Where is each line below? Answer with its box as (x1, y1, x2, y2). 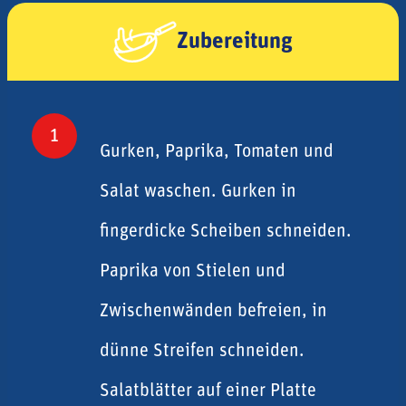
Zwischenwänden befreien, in (100, 302, 327, 321)
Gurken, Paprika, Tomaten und (100, 142, 333, 161)
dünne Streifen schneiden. (100, 342, 304, 361)
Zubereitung (177, 30, 293, 53)
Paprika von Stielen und (100, 262, 285, 281)
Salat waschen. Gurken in (100, 182, 296, 201)
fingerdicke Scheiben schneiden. (100, 222, 352, 241)
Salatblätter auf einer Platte (100, 382, 316, 401)
